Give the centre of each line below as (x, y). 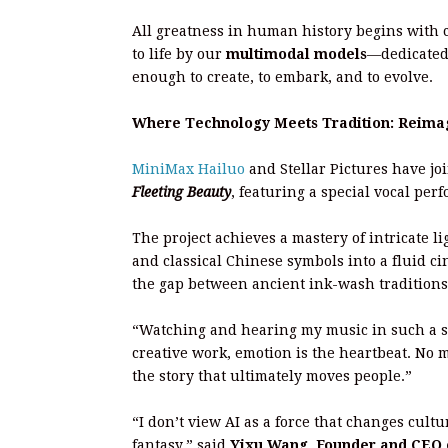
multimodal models (296, 54)
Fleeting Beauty (181, 192)
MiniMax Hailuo (188, 169)
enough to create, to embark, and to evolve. (282, 77)
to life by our (179, 54)
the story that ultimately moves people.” (272, 376)
